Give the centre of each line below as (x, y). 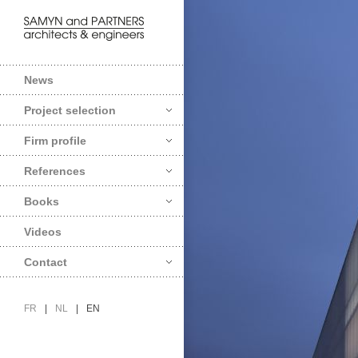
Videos (43, 232)
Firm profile (55, 141)
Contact (46, 262)
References (55, 171)
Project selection (70, 110)
